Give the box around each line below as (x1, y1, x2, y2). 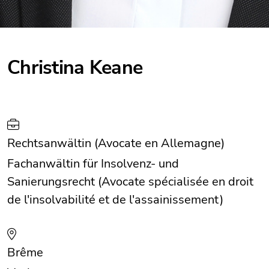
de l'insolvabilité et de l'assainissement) (7, 192, 223, 208)
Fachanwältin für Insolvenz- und (7, 156, 179, 172)
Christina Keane (7, 54, 143, 81)
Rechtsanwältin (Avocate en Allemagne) (7, 135, 225, 152)
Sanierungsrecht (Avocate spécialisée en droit (7, 174, 253, 190)
